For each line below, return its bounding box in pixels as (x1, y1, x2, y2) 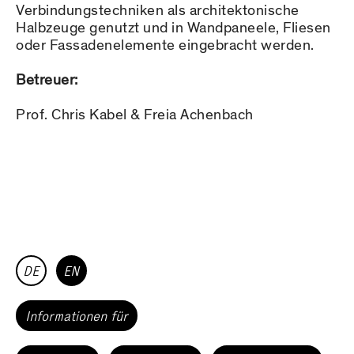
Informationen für (25, 307, 128, 326)
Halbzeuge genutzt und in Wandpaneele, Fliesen (16, 18, 331, 39)
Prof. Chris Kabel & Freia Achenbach (16, 105, 254, 126)
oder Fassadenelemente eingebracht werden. (16, 36, 314, 56)
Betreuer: (16, 70, 78, 91)
